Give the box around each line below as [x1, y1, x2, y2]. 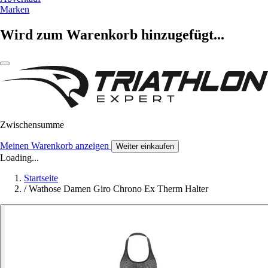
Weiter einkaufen [116, 141, 174, 151]
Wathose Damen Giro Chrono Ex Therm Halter [29, 183, 208, 194]
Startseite [24, 172, 58, 183]
